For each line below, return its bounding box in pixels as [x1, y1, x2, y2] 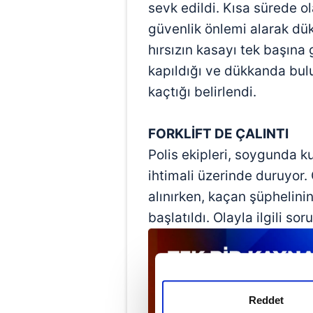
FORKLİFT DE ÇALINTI [148, 126, 289, 143]
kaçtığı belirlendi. [148, 84, 256, 101]
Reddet [248, 293, 284, 306]
